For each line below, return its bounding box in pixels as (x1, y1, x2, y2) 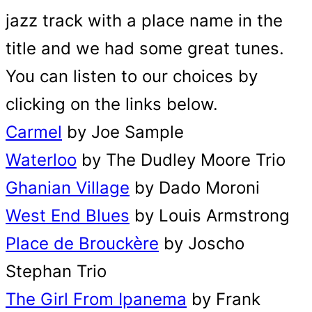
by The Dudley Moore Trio (77, 150, 286, 170)
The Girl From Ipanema (6, 289, 187, 309)
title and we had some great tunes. (6, 38, 284, 58)
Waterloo (6, 150, 77, 170)
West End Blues (6, 205, 130, 226)
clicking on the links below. (6, 94, 218, 114)
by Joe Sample (62, 122, 184, 142)
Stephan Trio (6, 261, 107, 281)
